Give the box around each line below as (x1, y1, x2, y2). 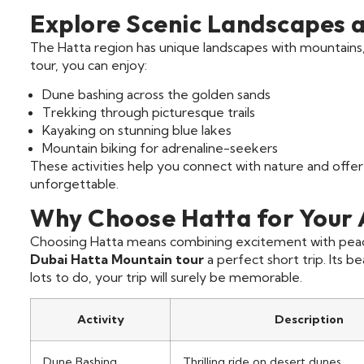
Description (274, 311, 344, 327)
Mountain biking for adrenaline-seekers (42, 139, 278, 156)
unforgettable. (30, 175, 119, 192)
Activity (76, 311, 124, 327)
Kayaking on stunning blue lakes (42, 121, 232, 138)
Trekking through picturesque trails (42, 103, 255, 120)
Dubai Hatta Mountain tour (30, 251, 204, 268)
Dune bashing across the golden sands (42, 85, 271, 102)
